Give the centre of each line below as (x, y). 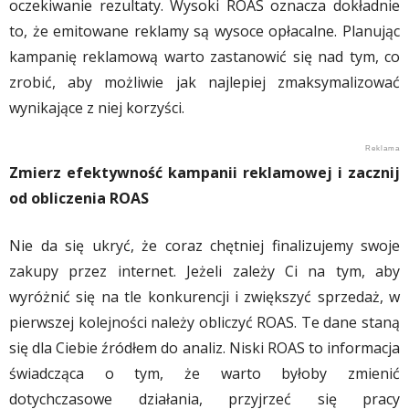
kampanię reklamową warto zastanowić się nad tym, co (204, 56)
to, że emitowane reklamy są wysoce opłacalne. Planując (204, 31)
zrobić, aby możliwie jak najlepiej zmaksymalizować (204, 82)
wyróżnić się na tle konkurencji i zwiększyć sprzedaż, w (204, 296)
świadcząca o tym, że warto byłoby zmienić (204, 373)
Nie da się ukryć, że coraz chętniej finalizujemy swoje (204, 245)
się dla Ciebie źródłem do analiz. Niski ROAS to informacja (204, 347)
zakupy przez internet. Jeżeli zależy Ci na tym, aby (204, 271)
